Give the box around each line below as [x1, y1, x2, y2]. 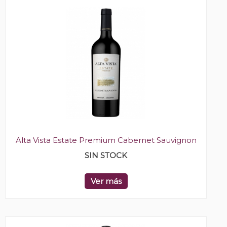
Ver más [90, 176, 122, 186]
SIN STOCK [85, 150, 127, 161]
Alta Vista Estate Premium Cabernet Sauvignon [15, 135, 197, 145]
